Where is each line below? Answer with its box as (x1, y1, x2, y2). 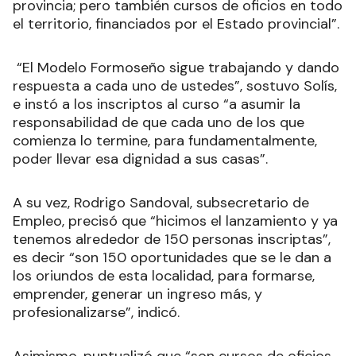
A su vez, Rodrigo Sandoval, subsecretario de (13, 192, 309, 212)
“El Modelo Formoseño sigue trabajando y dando (13, 57, 339, 77)
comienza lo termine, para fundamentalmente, (13, 130, 317, 150)
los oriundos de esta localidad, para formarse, (13, 265, 315, 285)
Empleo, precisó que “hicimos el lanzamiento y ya (13, 211, 338, 230)
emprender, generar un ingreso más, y (13, 284, 262, 304)
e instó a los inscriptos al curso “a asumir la (13, 94, 300, 114)
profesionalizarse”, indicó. (13, 302, 180, 322)
